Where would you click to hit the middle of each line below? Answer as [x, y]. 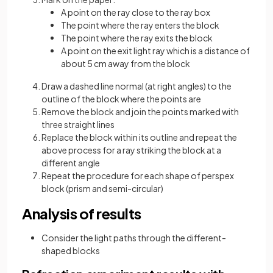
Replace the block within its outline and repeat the [139, 137]
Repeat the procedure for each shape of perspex [138, 176]
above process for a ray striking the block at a [131, 150]
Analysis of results [82, 214]
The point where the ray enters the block [140, 25]
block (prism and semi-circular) [102, 189]
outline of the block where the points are [121, 99]
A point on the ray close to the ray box [136, 12]
